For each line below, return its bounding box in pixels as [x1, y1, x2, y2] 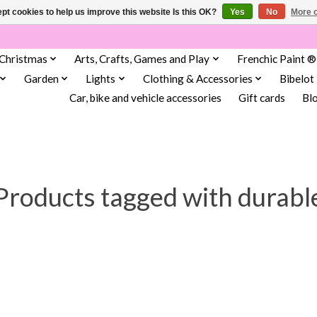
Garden [23, 71, 59, 85]
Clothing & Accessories [142, 71, 253, 85]
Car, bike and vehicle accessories [69, 91, 221, 105]
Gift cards [238, 91, 285, 105]
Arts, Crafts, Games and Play [74, 52, 210, 65]
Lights [86, 71, 116, 85]
